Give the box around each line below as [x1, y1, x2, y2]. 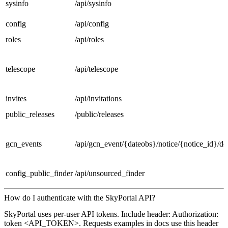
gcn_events [6, 139, 42, 149]
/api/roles [75, 35, 104, 44]
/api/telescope [75, 65, 118, 74]
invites [6, 94, 26, 103]
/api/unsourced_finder [75, 169, 145, 178]
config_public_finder [6, 169, 73, 178]
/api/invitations [75, 94, 122, 103]
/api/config [75, 19, 109, 28]
